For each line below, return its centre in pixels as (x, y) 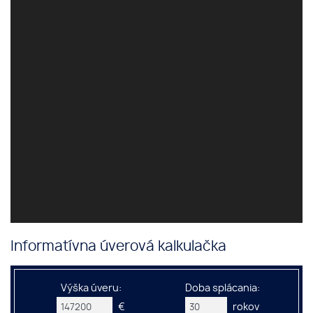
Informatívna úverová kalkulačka (118, 247)
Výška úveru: (91, 289)
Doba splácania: (222, 289)
